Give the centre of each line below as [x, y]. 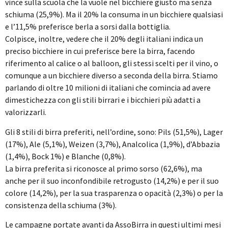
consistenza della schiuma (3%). [61, 205]
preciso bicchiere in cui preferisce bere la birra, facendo [100, 51]
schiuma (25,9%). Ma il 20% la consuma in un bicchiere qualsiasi [114, 15]
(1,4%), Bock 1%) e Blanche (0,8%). [65, 156]
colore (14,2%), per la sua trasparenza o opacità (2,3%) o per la [114, 193]
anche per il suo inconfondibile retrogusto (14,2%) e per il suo [112, 180]
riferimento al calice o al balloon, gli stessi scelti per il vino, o [112, 63]
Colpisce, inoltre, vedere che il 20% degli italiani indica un [104, 39]
